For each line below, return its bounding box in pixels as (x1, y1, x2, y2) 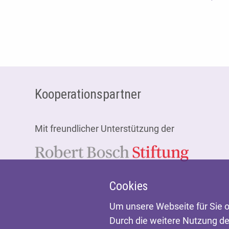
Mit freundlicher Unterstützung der (34, 123, 174, 134)
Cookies (109, 179, 148, 194)
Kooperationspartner (34, 86, 141, 102)
